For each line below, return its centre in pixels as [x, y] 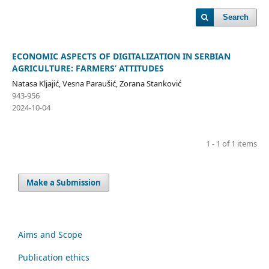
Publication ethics [54, 257]
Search [236, 17]
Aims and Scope [50, 234]
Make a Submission [64, 182]
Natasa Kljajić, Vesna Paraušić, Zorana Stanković [96, 83]
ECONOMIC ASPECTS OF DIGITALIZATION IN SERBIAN [121, 56]
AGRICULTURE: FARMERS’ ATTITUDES [88, 68]
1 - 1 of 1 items [232, 143]
